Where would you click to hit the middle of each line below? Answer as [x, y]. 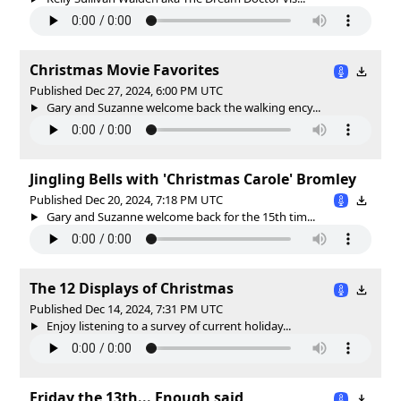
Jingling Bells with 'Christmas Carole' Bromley [193, 179]
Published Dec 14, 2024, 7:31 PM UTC [126, 308]
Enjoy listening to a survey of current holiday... [167, 325]
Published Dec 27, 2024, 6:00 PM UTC [126, 90]
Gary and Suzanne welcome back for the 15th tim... [179, 216]
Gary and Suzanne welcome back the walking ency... [182, 107]
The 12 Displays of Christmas [132, 288]
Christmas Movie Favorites [124, 69]
